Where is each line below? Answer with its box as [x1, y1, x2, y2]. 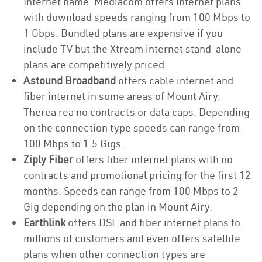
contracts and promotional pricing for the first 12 [23, 168, 251, 182]
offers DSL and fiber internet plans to [65, 216, 240, 229]
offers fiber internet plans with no [73, 153, 233, 166]
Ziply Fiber [23, 153, 73, 166]
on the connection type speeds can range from [23, 121, 240, 135]
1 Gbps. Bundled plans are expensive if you [23, 26, 223, 40]
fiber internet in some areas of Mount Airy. [23, 89, 220, 103]
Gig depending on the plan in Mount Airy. [23, 200, 212, 213]
